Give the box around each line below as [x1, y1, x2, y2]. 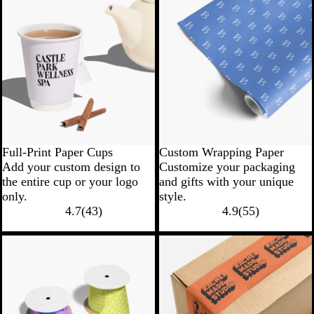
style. [159, 189, 186, 204]
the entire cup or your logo [2, 175, 138, 189]
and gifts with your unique [159, 175, 294, 189]
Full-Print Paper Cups [2, 145, 113, 160]
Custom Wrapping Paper [159, 145, 284, 160]
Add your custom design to [2, 160, 140, 175]
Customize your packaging [159, 160, 295, 175]
